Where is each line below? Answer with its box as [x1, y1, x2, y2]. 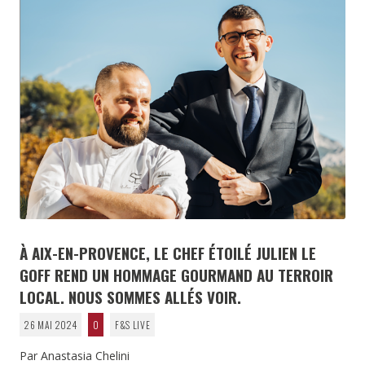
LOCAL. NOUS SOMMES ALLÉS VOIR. [20, 284, 241, 308]
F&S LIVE [114, 317, 151, 332]
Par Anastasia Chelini [20, 347, 130, 363]
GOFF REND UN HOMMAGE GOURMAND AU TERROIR [20, 262, 333, 286]
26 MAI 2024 [24, 317, 77, 332]
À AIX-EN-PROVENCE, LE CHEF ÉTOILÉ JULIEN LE [20, 240, 316, 264]
